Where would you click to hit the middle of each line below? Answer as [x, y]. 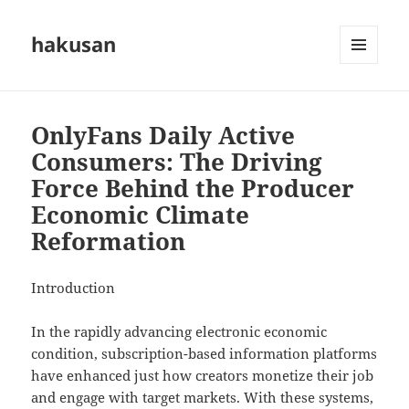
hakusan [74, 44]
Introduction [73, 288]
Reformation [109, 241]
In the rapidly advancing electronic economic [179, 332]
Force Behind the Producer [193, 189]
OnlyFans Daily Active [163, 136]
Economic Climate [141, 215]
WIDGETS [366, 102]
